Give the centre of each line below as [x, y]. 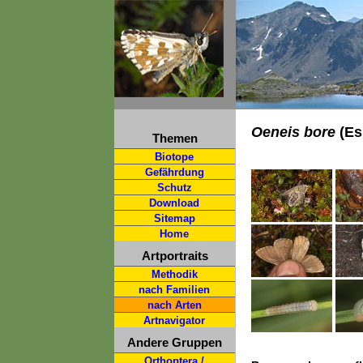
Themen [175, 138]
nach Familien [174, 290]
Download [174, 203]
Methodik [174, 274]
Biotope [174, 157]
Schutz [174, 188]
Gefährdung [174, 172]
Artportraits [175, 256]
